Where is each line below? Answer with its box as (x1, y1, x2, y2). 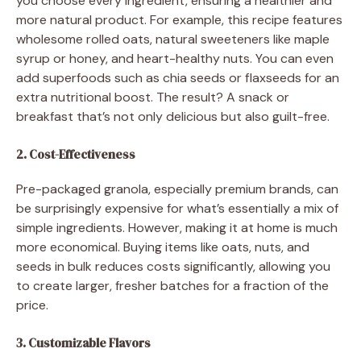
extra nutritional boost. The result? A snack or (16, 88, 289, 106)
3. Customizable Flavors (16, 334, 151, 351)
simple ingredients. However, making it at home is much (16, 218, 338, 236)
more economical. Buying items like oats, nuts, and (16, 238, 309, 255)
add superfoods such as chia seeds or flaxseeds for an (16, 68, 339, 86)
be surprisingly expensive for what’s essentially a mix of (16, 199, 338, 217)
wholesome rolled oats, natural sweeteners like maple (16, 30, 330, 48)
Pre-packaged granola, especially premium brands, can (16, 180, 338, 197)
